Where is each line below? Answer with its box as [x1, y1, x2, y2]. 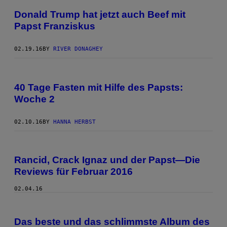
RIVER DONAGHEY [53, 46, 103, 53]
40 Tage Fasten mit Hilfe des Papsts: [14, 82, 183, 93]
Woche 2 [14, 93, 55, 104]
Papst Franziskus [14, 21, 95, 32]
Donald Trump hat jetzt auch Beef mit [14, 9, 185, 20]
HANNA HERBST [53, 118, 96, 125]
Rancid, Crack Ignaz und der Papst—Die [14, 155, 200, 166]
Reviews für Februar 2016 [14, 166, 133, 177]
